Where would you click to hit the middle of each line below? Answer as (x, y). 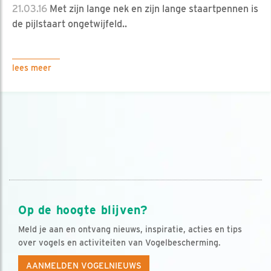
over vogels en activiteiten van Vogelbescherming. (119, 243)
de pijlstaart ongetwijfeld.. (70, 24)
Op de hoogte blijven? (83, 210)
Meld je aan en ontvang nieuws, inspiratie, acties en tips (130, 230)
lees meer (32, 67)
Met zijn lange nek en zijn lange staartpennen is (153, 8)
